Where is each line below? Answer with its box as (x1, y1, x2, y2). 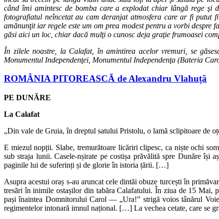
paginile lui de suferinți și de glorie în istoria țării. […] (4, 162, 169, 171)
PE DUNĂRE (4, 94, 51, 103)
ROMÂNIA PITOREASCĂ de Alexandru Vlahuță (4, 74, 207, 85)
